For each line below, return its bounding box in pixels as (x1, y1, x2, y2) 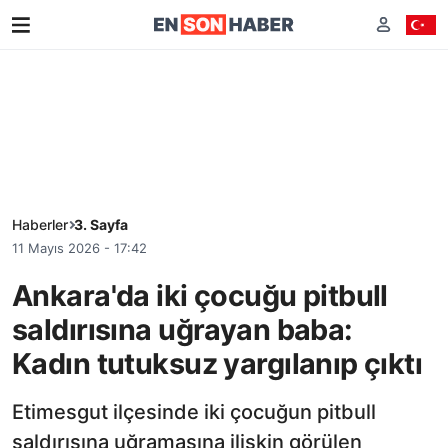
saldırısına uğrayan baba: (12, 311, 353, 347)
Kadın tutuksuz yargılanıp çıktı (12, 345, 423, 381)
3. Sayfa (74, 216, 128, 233)
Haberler (12, 216, 68, 233)
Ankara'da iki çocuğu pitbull (12, 277, 388, 313)
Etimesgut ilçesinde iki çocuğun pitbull (12, 399, 376, 424)
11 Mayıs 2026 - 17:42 (12, 240, 147, 256)
